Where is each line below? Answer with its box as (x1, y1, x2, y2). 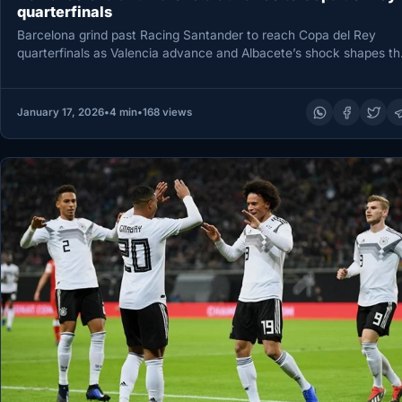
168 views (142, 106, 192, 119)
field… (16, 64, 52, 79)
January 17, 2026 (16, 106, 104, 119)
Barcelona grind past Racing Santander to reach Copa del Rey (16, 28, 376, 43)
